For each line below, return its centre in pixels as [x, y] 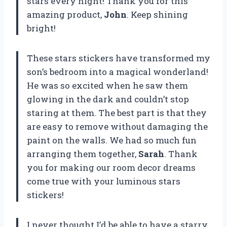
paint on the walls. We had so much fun [112, 140]
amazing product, [65, 15]
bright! [41, 28]
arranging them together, [83, 154]
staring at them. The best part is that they [117, 113]
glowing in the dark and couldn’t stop [108, 99]
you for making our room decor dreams [111, 168]
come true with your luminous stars [104, 181]
